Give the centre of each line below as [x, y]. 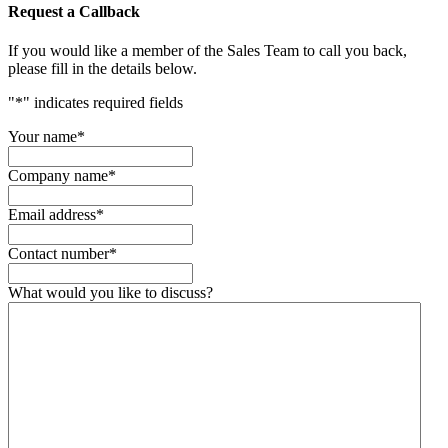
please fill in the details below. [102, 69]
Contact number [58, 254]
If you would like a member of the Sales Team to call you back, [207, 51]
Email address [52, 215]
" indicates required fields [103, 103]
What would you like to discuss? [110, 293]
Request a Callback [74, 11]
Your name [42, 137]
